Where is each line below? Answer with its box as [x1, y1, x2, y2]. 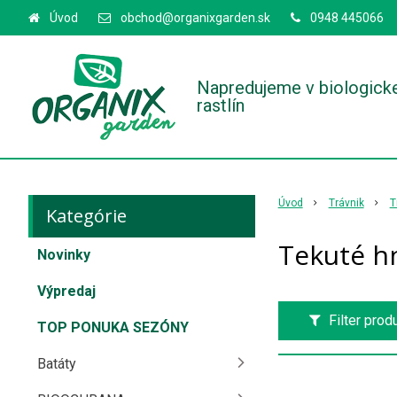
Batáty [37, 355, 76, 372]
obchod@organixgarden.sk [121, 11, 270, 25]
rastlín [197, 95, 245, 116]
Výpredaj [37, 283, 96, 300]
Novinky [37, 246, 90, 263]
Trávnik [328, 197, 364, 209]
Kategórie [46, 204, 127, 228]
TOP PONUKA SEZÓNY [37, 319, 189, 336]
